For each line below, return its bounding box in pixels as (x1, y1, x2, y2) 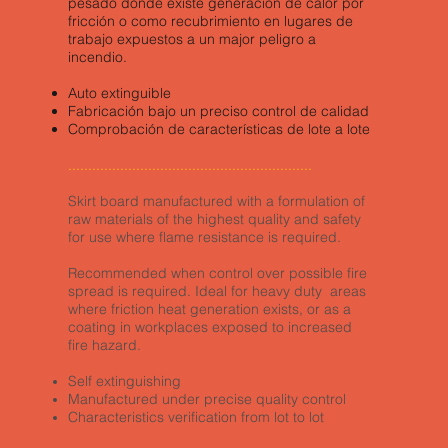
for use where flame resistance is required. (68, 228, 342, 246)
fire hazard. (68, 336, 142, 354)
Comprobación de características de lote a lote (68, 120, 371, 138)
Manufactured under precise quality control (68, 390, 347, 408)
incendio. (68, 48, 132, 66)
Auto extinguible (68, 84, 172, 102)
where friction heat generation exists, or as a (68, 300, 352, 318)
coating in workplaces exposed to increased (68, 318, 353, 336)
